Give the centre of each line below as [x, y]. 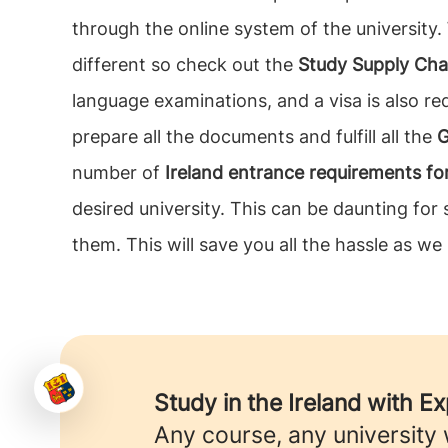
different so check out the [185, 64]
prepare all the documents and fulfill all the [254, 136]
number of [118, 172]
